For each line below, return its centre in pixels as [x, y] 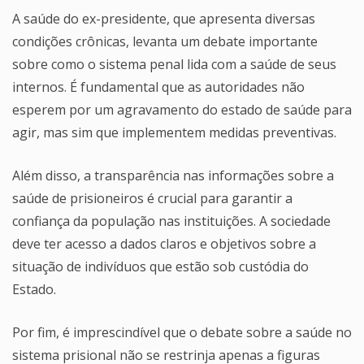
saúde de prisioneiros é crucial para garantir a [152, 198]
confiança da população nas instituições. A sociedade [171, 221]
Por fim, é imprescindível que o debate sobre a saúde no [182, 332]
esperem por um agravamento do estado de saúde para [182, 109]
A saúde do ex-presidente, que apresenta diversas [164, 18]
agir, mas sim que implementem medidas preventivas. [174, 132]
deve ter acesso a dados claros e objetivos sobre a [164, 243]
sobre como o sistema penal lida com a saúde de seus [174, 64]
